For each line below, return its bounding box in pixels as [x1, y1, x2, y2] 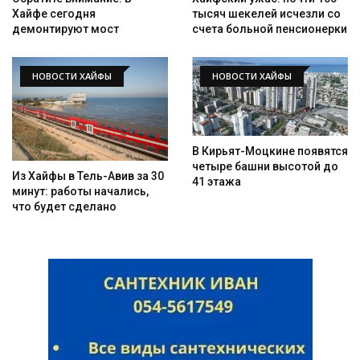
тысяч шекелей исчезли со [192, 7, 341, 21]
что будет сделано [12, 200, 117, 214]
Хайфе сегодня [12, 7, 96, 21]
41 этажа [192, 174, 241, 188]
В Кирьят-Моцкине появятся [192, 144, 348, 157]
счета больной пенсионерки [192, 22, 347, 36]
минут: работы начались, [12, 185, 149, 198]
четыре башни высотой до [192, 159, 338, 173]
